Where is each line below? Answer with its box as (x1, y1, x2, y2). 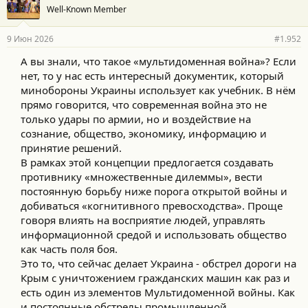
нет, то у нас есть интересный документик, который (21, 69, 284, 82)
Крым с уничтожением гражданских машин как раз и (21, 271, 290, 285)
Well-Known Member (47, 3, 126, 15)
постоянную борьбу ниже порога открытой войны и (21, 184, 287, 198)
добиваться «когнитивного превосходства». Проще (21, 199, 283, 212)
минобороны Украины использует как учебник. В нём (21, 83, 296, 97)
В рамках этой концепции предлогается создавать (21, 155, 274, 169)
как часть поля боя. (21, 242, 118, 256)
